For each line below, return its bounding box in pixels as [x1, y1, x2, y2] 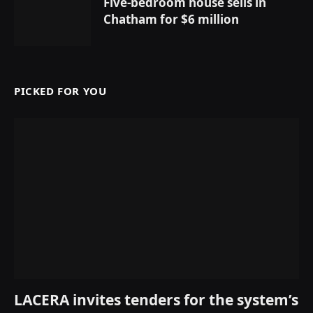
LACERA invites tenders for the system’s [14, 289, 298, 310]
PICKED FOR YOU [14, 84, 107, 99]
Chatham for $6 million [103, 11, 239, 28]
